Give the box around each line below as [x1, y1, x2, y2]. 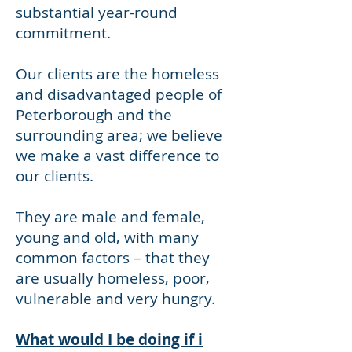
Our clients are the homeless [16, 64, 219, 84]
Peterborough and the [16, 104, 172, 125]
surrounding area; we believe [16, 125, 222, 145]
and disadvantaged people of [16, 84, 222, 104]
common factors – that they [16, 247, 210, 268]
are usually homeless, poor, [16, 268, 210, 288]
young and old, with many [16, 227, 199, 247]
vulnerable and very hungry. [16, 288, 215, 309]
